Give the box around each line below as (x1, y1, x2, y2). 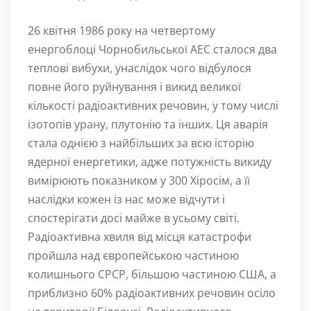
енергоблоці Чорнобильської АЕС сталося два (28, 42, 277, 57)
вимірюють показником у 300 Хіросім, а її (28, 173, 250, 188)
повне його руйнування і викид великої (28, 79, 241, 94)
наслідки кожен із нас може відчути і (28, 192, 225, 207)
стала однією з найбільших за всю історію (28, 135, 254, 151)
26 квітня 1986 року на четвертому (28, 23, 215, 38)
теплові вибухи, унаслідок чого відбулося (28, 60, 251, 76)
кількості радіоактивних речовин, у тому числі (28, 98, 278, 113)
